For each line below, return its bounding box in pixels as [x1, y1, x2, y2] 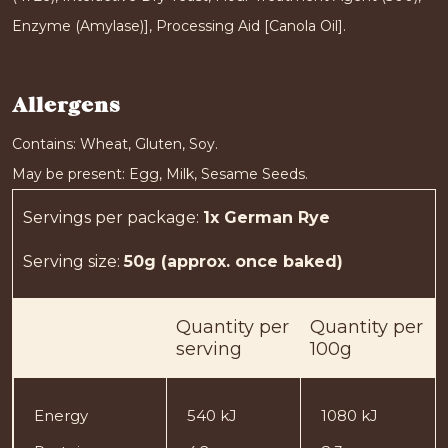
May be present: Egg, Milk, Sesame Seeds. [12, 164, 308, 183]
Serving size [23, 251, 117, 271]
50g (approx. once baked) [124, 251, 343, 271]
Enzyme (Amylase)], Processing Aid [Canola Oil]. [12, 16, 346, 35]
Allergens [12, 91, 120, 120]
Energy [34, 405, 88, 425]
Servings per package [23, 207, 196, 227]
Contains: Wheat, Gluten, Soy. [12, 134, 218, 153]
